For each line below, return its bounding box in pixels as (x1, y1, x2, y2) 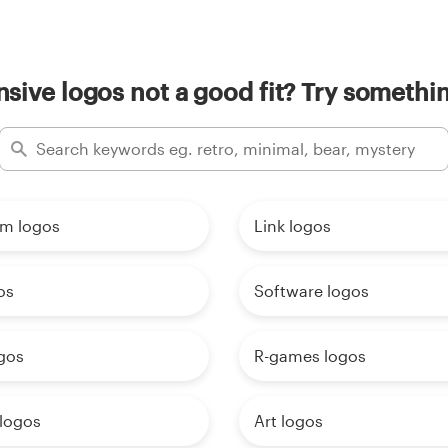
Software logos (254, 280, 369, 300)
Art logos (254, 410, 323, 430)
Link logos (254, 215, 331, 235)
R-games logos (254, 345, 366, 365)
